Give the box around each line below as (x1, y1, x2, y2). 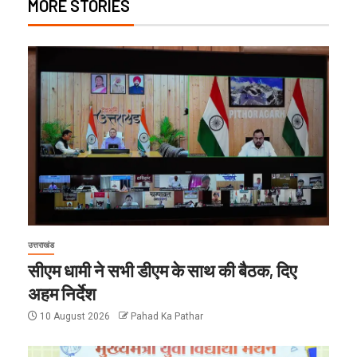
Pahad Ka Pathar (131, 310, 203, 322)
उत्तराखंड (28, 240, 54, 249)
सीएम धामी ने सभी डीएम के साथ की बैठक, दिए (28, 259, 297, 280)
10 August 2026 (37, 310, 112, 322)
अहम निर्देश (28, 282, 96, 304)
